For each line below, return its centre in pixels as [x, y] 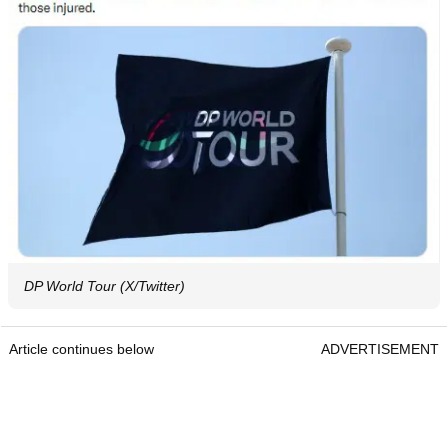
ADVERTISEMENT [380, 348]
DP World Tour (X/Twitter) [104, 285]
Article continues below [81, 348]
